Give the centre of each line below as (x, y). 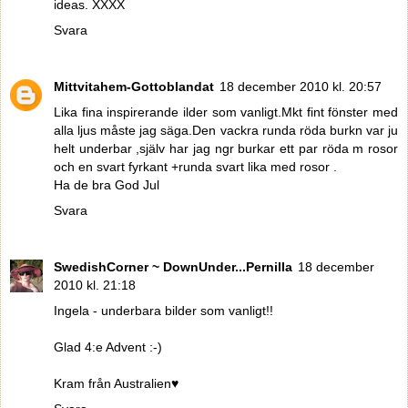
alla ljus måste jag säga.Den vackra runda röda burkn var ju (226, 130)
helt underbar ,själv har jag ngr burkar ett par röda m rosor (226, 148)
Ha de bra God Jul (107, 184)
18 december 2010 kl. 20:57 (301, 86)
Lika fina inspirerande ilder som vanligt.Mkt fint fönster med (226, 112)
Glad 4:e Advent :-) (108, 347)
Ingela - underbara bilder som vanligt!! (163, 310)
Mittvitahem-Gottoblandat (134, 86)
